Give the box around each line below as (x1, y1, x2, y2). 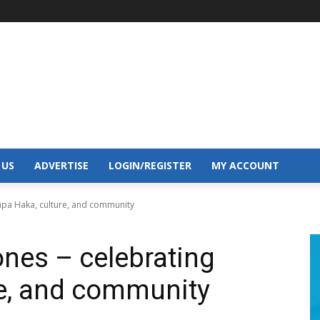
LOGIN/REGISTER (109, 158, 191, 172)
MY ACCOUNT (211, 158, 279, 172)
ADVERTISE (34, 158, 89, 172)
